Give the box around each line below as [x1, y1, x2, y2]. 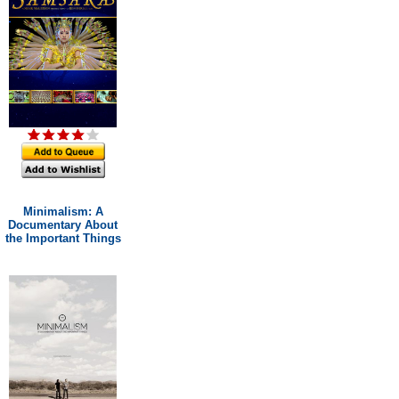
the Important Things [4, 232, 121, 245]
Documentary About [8, 218, 118, 232]
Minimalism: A [22, 205, 103, 218]
